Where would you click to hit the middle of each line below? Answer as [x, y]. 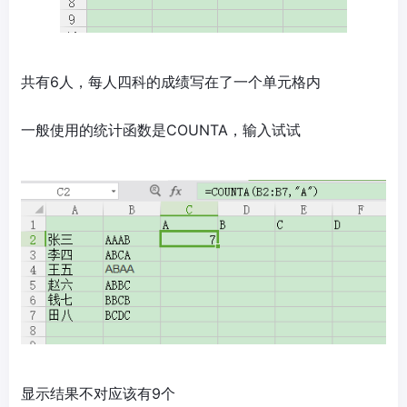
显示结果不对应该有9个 [98, 394]
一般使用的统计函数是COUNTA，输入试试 [161, 129]
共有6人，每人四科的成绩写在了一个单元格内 [171, 81]
